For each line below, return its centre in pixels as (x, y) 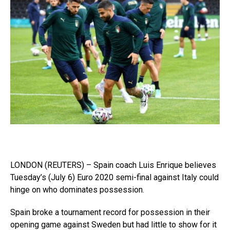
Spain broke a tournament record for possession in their (110, 212)
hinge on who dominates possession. (77, 189)
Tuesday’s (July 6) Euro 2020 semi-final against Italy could (114, 177)
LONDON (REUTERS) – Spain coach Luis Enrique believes (113, 165)
